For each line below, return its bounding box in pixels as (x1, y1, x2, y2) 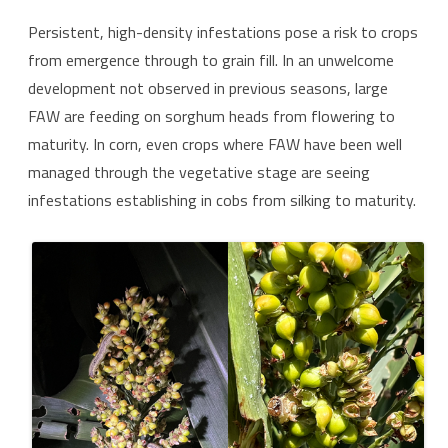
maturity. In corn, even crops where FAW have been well (28, 132, 402, 157)
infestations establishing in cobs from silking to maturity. (28, 188, 416, 213)
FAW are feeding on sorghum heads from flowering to (28, 104, 395, 129)
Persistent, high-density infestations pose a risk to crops (28, 20, 418, 45)
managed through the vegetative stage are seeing (28, 160, 370, 185)
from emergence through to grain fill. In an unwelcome (28, 48, 394, 73)
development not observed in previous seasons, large (28, 76, 388, 101)
